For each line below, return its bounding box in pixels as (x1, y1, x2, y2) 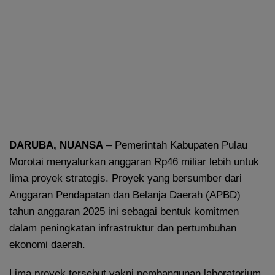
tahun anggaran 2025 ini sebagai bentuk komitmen (9, 206, 239, 218)
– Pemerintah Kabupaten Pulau (103, 139, 247, 152)
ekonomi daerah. (9, 239, 85, 251)
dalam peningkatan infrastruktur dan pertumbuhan (9, 222, 236, 234)
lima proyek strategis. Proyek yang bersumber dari (9, 172, 242, 185)
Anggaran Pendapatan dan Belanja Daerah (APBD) (9, 189, 241, 201)
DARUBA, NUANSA (9, 139, 103, 152)
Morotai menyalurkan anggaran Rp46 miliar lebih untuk (9, 156, 259, 168)
